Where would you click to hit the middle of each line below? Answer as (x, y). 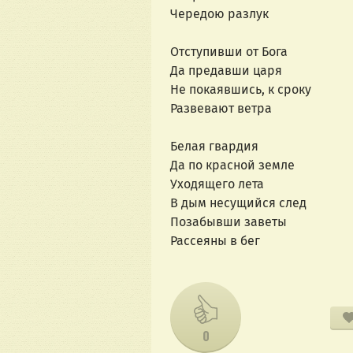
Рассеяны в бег (215, 241)
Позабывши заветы (229, 222)
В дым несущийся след (238, 203)
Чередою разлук (219, 14)
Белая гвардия (214, 147)
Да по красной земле (232, 165)
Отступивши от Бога (229, 52)
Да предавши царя (226, 71)
